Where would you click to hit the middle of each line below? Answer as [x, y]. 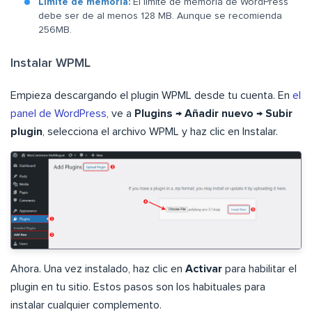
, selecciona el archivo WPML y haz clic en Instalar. [160, 132]
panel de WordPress [58, 114]
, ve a [120, 114]
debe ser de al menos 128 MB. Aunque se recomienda [160, 16]
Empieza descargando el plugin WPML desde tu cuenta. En [151, 96]
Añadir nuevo [219, 114]
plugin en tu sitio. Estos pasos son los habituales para [138, 287]
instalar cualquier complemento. [86, 305]
